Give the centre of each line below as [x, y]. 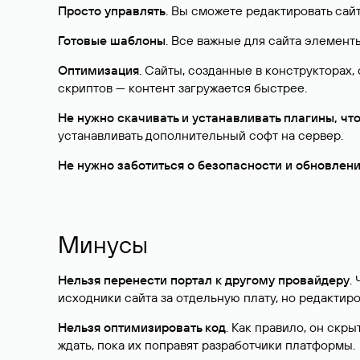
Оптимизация [98, 70]
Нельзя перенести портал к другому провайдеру [204, 280]
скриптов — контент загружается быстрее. [182, 88]
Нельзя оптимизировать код [142, 327]
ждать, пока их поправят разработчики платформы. [207, 345]
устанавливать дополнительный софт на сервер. [200, 135]
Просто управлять [112, 10]
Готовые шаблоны [112, 40]
